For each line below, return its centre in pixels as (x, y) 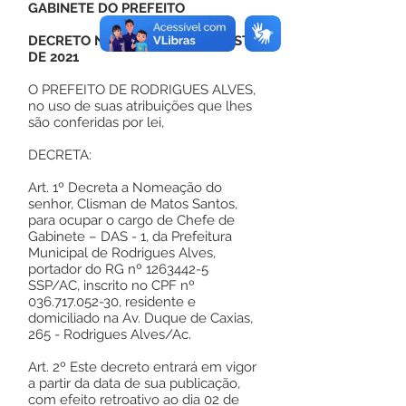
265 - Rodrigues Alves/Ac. (110, 334)
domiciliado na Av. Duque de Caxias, (140, 318)
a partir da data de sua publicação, (134, 383)
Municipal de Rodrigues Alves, (122, 253)
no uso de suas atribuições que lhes (140, 106)
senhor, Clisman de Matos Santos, (133, 204)
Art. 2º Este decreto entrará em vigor (142, 367)
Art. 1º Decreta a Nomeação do (125, 188)
